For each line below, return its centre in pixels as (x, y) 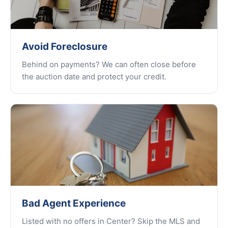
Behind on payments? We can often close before (109, 64)
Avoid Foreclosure (65, 47)
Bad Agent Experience (74, 203)
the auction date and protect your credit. (94, 77)
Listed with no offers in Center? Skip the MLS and (111, 221)
